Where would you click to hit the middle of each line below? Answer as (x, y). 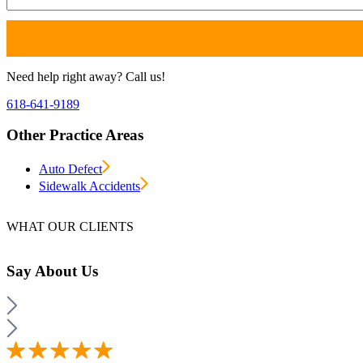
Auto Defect (70, 169)
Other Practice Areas (75, 135)
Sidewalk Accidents (90, 186)
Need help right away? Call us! (86, 76)
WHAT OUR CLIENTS (70, 227)
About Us (66, 271)
